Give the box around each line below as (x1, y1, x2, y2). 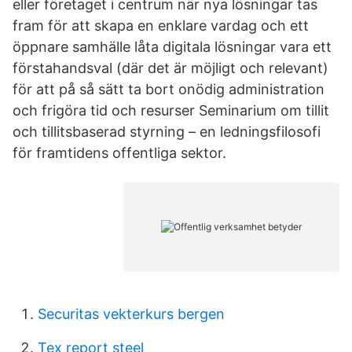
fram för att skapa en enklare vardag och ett (13, 17, 309, 34)
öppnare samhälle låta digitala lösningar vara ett (13, 38, 332, 55)
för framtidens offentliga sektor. (13, 145, 226, 161)
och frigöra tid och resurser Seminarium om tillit (13, 102, 329, 119)
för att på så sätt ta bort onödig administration (13, 81, 324, 97)
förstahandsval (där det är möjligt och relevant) (13, 60, 328, 76)
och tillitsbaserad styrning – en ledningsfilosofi (13, 123, 321, 140)
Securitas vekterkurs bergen (38, 306, 225, 322)
